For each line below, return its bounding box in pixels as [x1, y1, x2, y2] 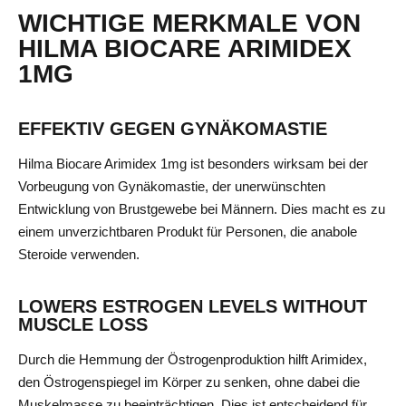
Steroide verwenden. [18, 246, 140, 263]
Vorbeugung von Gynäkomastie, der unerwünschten [18, 179, 325, 195]
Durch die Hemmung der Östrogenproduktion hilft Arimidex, [18, 351, 367, 367]
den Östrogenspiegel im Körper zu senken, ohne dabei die [18, 373, 360, 390]
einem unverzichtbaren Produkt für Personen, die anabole [18, 224, 357, 240]
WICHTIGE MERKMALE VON [18, 9, 361, 38]
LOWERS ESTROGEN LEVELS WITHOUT [18, 295, 367, 316]
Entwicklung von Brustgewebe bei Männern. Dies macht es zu [18, 201, 385, 217]
